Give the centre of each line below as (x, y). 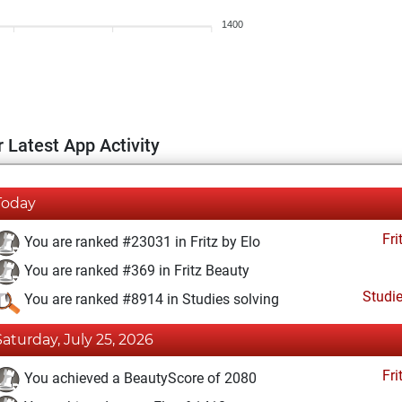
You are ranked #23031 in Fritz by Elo (140, 242)
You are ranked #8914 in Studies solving (150, 300)
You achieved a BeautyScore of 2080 (139, 379)
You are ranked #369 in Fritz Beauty (135, 271)
